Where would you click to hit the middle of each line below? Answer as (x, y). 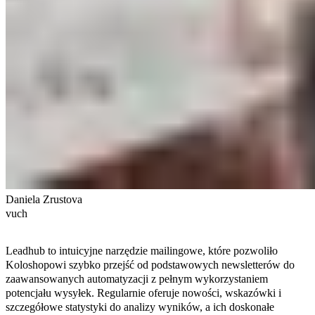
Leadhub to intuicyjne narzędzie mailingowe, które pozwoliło (142, 250)
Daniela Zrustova (44, 199)
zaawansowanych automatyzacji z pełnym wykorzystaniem (137, 278)
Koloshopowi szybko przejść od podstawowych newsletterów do (150, 264)
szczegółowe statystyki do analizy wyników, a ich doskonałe (140, 307)
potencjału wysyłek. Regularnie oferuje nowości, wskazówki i (143, 292)
